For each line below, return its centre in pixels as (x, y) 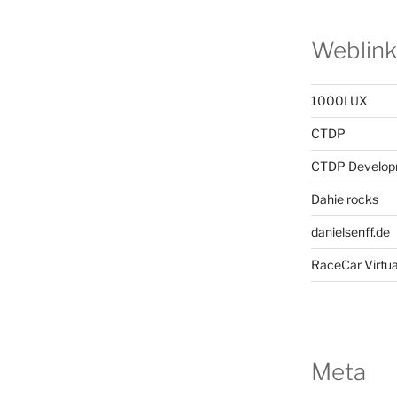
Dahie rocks (344, 198)
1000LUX (339, 100)
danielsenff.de (350, 231)
